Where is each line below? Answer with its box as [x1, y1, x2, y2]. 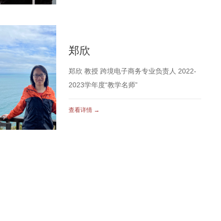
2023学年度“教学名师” [69, 81, 138, 89]
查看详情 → [69, 107, 100, 114]
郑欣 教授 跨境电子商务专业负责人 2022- [69, 68, 197, 75]
